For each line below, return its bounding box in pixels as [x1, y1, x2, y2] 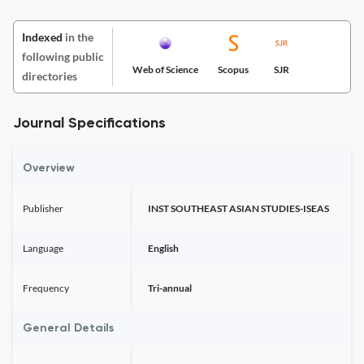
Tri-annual [148, 282, 192, 294]
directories [22, 69, 77, 83]
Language [23, 242, 63, 254]
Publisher [23, 202, 63, 214]
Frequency [23, 282, 69, 294]
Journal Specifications [13, 116, 166, 131]
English [148, 242, 179, 254]
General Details [23, 323, 114, 334]
